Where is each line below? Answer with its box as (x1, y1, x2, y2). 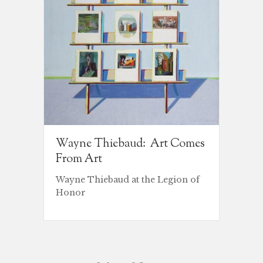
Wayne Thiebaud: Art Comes (56, 135, 205, 153)
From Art (56, 150, 102, 168)
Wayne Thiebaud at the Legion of (56, 174, 200, 185)
